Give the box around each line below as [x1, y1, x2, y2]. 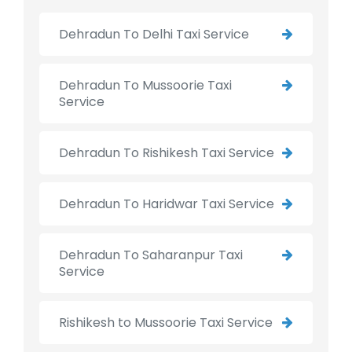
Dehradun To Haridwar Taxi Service [59, 195, 274, 214]
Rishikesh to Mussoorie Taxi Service [59, 313, 273, 332]
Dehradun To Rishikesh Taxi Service [59, 144, 274, 163]
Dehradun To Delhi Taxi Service [59, 25, 249, 44]
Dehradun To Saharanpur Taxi [59, 246, 243, 265]
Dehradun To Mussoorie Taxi [59, 76, 232, 95]
